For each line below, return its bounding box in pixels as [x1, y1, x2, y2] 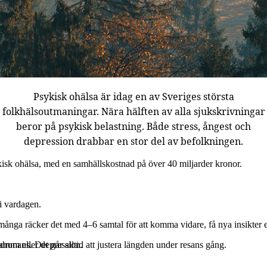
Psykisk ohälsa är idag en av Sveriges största [33, 90, 234, 103]
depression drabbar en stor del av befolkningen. [24, 135, 243, 148]
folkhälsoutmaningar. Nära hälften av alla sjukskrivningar [2, 105, 265, 118]
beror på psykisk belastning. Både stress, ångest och [16, 120, 251, 133]
